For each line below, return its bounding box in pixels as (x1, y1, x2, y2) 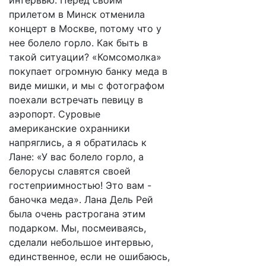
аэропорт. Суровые (9, 108, 100, 120)
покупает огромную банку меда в (9, 65, 167, 77)
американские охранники (9, 122, 130, 134)
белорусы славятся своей (9, 165, 131, 177)
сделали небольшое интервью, (9, 236, 153, 248)
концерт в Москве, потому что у (9, 23, 161, 34)
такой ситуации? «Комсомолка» (9, 51, 161, 63)
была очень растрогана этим (9, 208, 145, 220)
